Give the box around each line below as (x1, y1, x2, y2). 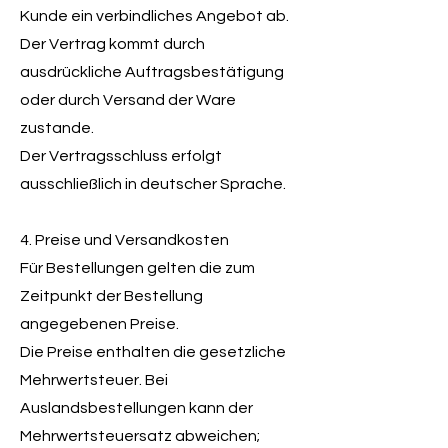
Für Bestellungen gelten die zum (20, 260, 255, 276)
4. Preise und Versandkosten (20, 232, 229, 248)
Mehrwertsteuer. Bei (20, 372, 168, 388)
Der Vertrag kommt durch (20, 36, 205, 52)
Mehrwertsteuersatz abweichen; (20, 428, 260, 444)
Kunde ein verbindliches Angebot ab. (20, 8, 289, 24)
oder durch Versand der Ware (20, 92, 236, 108)
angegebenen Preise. (20, 316, 179, 332)
